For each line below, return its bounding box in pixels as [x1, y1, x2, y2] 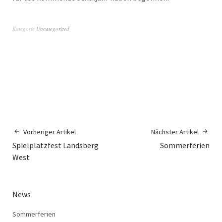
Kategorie [12, 24, 36, 32]
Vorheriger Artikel [23, 127, 76, 136]
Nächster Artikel [151, 127, 199, 136]
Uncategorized [36, 24, 69, 32]
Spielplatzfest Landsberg [12, 140, 99, 150]
